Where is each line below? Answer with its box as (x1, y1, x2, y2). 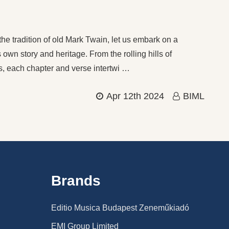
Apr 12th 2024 (106, 90, 164, 101)
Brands (51, 172, 101, 189)
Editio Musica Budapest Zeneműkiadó (51, 203, 189, 212)
